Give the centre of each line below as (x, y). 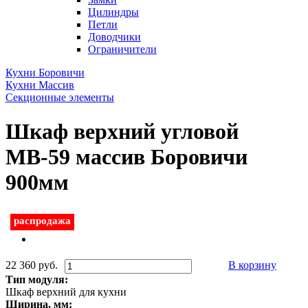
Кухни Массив (40, 85)
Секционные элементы (60, 98)
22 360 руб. (32, 265)
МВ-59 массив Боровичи (126, 156)
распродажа (42, 221)
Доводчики (114, 37)
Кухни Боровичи (45, 73)
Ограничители (122, 49)
